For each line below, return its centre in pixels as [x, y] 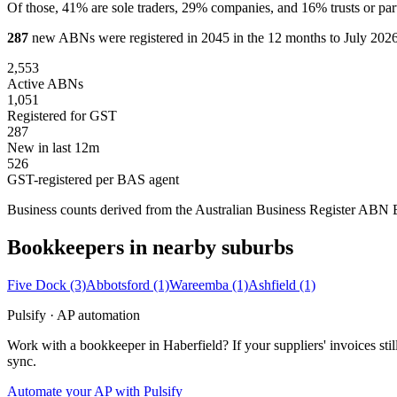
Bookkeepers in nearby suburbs [150, 248]
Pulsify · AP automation [74, 315]
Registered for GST [62, 116]
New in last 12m [53, 148]
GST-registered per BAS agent [93, 180]
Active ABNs [45, 84]
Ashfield [274, 285]
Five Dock [39, 285]
